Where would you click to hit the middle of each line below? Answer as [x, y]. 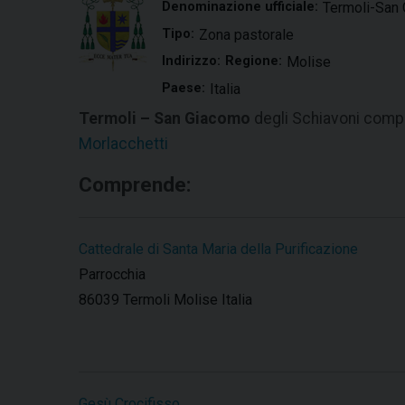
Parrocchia [112, 275]
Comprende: [135, 185]
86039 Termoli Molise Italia [165, 300]
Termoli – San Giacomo [165, 119]
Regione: [254, 61]
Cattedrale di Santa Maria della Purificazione [218, 250]
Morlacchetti [123, 144]
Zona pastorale [246, 35]
